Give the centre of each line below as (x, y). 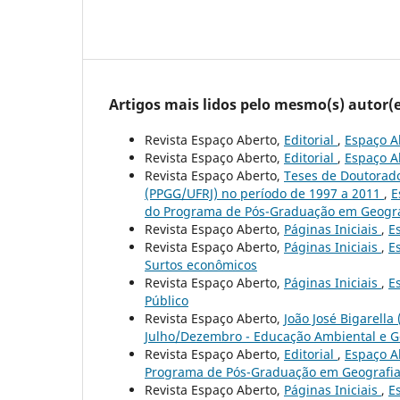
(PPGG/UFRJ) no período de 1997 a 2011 (264, 193)
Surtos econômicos (201, 264)
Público (167, 300)
